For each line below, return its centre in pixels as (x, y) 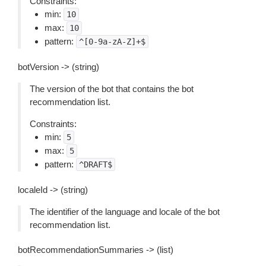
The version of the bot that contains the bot (112, 89)
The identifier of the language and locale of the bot (125, 212)
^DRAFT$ (96, 164)
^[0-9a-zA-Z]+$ (112, 42)
